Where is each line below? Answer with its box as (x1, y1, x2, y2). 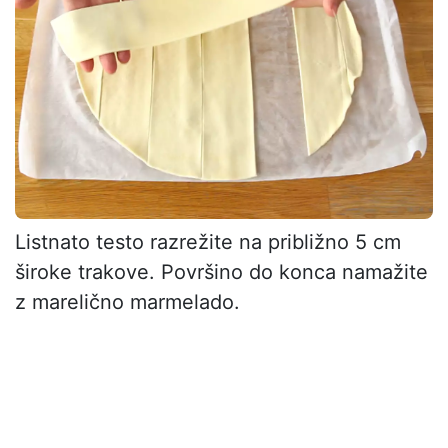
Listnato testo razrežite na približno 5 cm (15, 230, 401, 255)
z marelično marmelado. (15, 290, 240, 315)
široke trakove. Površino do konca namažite (15, 260, 428, 285)
